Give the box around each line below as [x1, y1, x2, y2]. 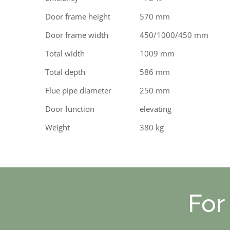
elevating [140, 104, 171, 114]
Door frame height [45, 11, 110, 22]
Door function [45, 104, 94, 114]
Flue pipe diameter [45, 85, 111, 95]
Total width [45, 48, 85, 59]
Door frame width [45, 30, 108, 40]
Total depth [45, 67, 85, 77]
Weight [45, 122, 70, 132]
